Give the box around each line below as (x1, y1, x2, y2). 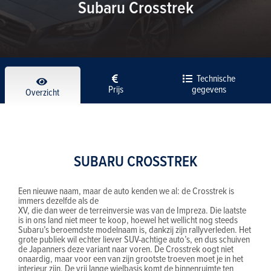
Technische (194, 71, 235, 85)
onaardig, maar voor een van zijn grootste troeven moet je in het (18, 252, 243, 266)
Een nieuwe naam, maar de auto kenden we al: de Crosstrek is (18, 184, 234, 198)
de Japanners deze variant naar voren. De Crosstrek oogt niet (18, 242, 233, 256)
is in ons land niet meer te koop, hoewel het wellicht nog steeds (18, 213, 238, 227)
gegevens (192, 82, 227, 96)
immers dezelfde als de (18, 194, 99, 207)
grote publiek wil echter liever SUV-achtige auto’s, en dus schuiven (18, 232, 250, 246)
